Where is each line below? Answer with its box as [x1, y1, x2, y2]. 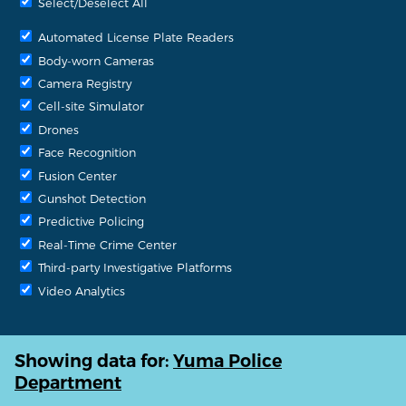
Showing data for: [14, 350, 173, 372]
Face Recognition [34, 145, 136, 159]
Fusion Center [34, 168, 117, 182]
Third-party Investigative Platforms [34, 260, 232, 275]
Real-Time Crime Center [34, 237, 177, 251]
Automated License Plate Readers [34, 30, 234, 44]
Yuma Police [173, 350, 282, 372]
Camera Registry [34, 76, 131, 90]
